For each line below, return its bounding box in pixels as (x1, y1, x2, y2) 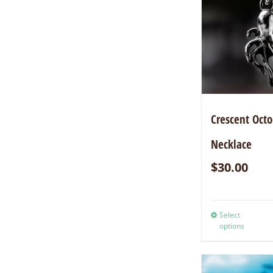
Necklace (211, 136, 252, 153)
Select (219, 210, 241, 221)
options (219, 221, 245, 232)
